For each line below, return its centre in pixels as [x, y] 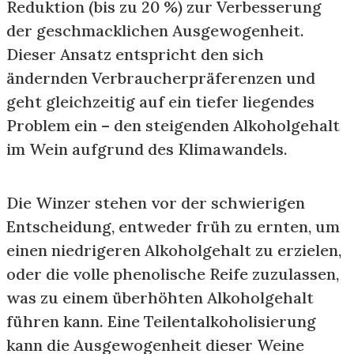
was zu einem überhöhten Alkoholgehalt [160, 298]
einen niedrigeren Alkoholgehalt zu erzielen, [174, 250]
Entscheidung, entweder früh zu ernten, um [173, 226]
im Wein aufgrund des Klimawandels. [147, 149]
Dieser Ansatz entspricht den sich [135, 54]
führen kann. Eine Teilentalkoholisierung [161, 321]
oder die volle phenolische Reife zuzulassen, [173, 274]
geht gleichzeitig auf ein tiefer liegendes [160, 102]
